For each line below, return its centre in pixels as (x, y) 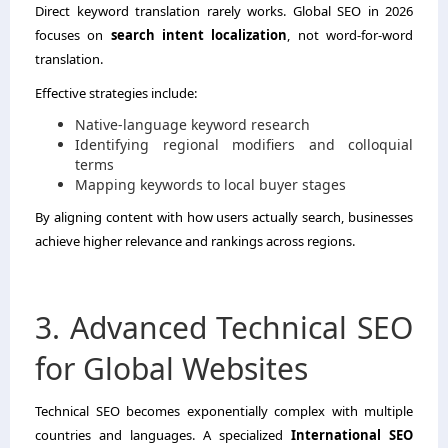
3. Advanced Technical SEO (224, 327)
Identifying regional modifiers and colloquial (244, 144)
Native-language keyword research (192, 124)
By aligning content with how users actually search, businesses (224, 216)
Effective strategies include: (116, 92)
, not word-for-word (350, 34)
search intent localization (199, 34)
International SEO (352, 434)
